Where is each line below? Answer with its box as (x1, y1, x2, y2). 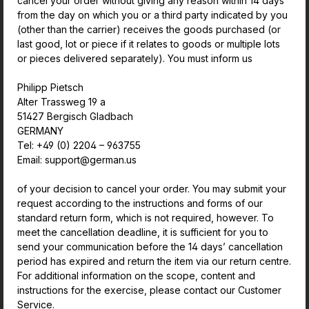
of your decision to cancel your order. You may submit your (17, 183, 286, 195)
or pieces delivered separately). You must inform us (17, 52, 252, 64)
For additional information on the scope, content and (17, 270, 255, 281)
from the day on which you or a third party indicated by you (17, 9, 288, 21)
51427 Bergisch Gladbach (17, 110, 136, 122)
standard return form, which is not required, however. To (17, 212, 274, 223)
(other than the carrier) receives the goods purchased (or (17, 23, 281, 35)
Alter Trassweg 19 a (17, 96, 108, 108)
